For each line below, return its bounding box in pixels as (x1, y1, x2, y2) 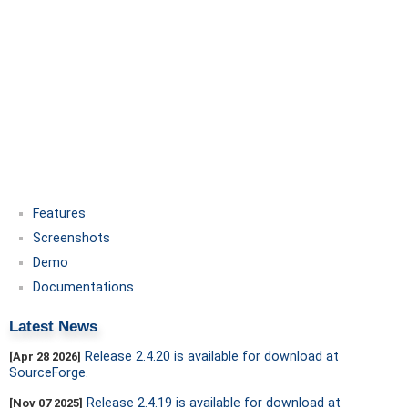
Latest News (9, 317, 97, 335)
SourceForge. (9, 365, 88, 381)
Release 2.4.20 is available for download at (85, 349, 339, 364)
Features (32, 206, 86, 221)
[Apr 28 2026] (9, 350, 81, 363)
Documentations (32, 280, 134, 295)
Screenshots (32, 230, 110, 246)
